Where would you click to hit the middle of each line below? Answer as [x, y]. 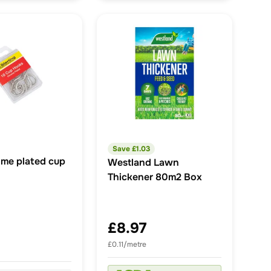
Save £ [124, 149]
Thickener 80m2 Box [155, 177]
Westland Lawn [143, 163]
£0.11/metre [127, 245]
